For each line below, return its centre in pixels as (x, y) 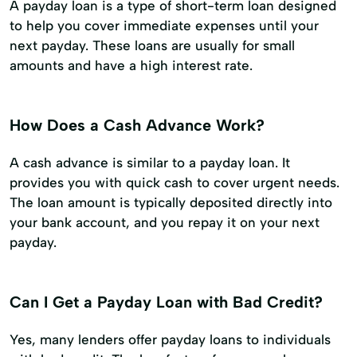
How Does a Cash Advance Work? (137, 125)
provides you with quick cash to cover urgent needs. (175, 182)
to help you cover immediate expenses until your (164, 25)
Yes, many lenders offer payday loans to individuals (170, 339)
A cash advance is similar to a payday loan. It (150, 162)
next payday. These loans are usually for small (152, 45)
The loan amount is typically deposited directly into (171, 202)
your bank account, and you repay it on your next (165, 222)
